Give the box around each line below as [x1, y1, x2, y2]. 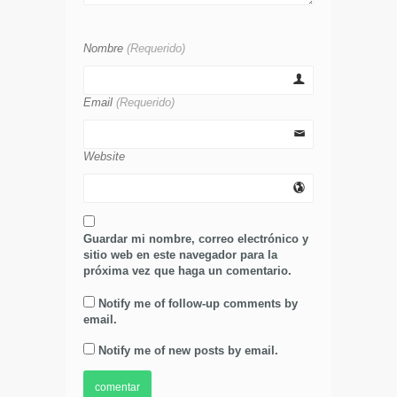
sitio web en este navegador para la [83, 248, 277, 262]
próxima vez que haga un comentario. [83, 264, 292, 278]
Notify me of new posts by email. [98, 344, 278, 358]
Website [83, 150, 125, 164]
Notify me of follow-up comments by [98, 297, 298, 311]
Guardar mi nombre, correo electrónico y [83, 232, 308, 246]
